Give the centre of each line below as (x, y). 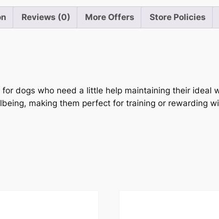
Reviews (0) (46, 17)
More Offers (110, 17)
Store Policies (177, 17)
